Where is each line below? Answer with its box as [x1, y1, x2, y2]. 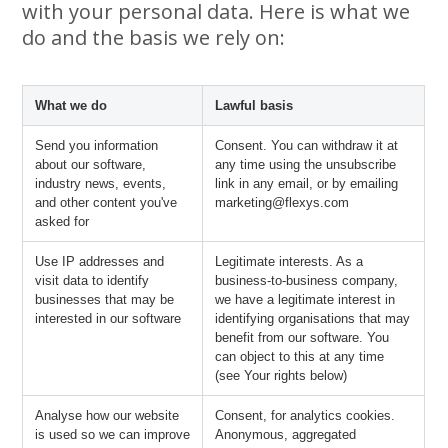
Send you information [35, 138, 159, 153]
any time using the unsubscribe [215, 157, 397, 172]
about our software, [35, 157, 147, 172]
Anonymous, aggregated [215, 427, 357, 442]
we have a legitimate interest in [215, 292, 396, 307]
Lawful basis [215, 98, 294, 113]
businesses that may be [35, 292, 175, 307]
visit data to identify [35, 273, 150, 288]
